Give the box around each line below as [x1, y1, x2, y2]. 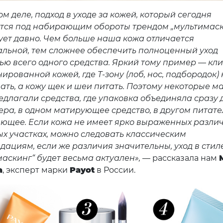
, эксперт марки [2, 165, 70, 175]
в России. [94, 165, 135, 175]
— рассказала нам [140, 153, 219, 163]
